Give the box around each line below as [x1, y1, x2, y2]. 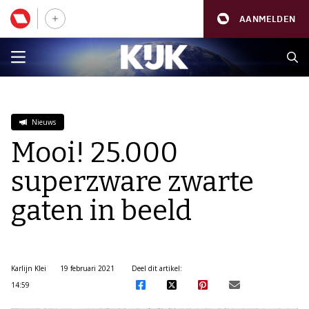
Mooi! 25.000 [11, 137, 178, 170]
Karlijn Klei [11, 263, 46, 273]
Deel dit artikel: [131, 263, 182, 273]
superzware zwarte [11, 166, 254, 199]
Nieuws [30, 117, 57, 127]
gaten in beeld [11, 195, 192, 228]
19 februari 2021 [60, 263, 114, 273]
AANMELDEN [239, 12, 295, 25]
